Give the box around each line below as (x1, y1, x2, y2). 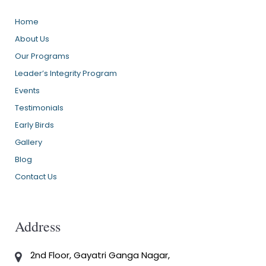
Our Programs (15, 50, 69, 62)
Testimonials (15, 102, 64, 114)
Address (15, 217, 61, 236)
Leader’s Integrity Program (15, 68, 117, 80)
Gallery (15, 137, 42, 148)
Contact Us (15, 171, 57, 183)
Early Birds (15, 119, 54, 131)
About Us (15, 33, 49, 45)
